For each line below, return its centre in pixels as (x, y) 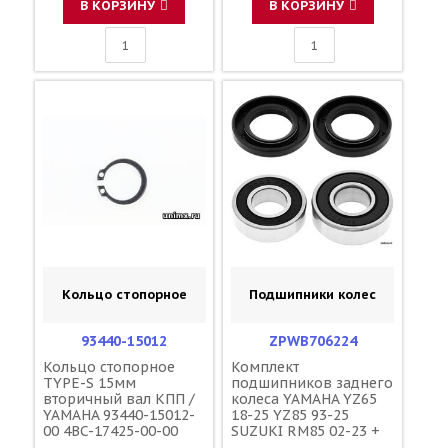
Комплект (265, 366)
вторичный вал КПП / (118, 398)
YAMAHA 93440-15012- (118, 414)
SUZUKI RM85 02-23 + (306, 430)
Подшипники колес (313, 294)
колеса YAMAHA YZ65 (304, 398)
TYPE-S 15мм (89, 382)
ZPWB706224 (312, 340)
